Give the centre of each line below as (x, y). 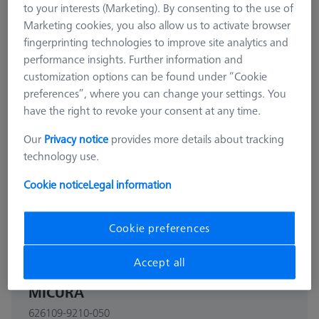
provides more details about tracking (197, 139)
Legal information (130, 185)
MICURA (56, 293)
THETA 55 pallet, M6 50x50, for (134, 277)
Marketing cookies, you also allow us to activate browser (157, 25)
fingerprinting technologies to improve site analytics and (156, 42)
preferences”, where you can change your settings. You (155, 94)
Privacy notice (77, 139)
